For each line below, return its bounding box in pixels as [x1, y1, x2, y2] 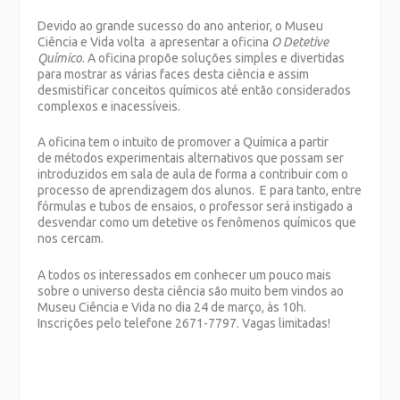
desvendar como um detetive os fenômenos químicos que [37, 215, 357, 230]
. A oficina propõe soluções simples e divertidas [82, 51, 346, 65]
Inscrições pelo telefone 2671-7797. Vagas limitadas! [37, 315, 331, 330]
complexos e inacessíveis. [37, 99, 181, 113]
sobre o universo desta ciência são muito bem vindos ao [37, 283, 345, 298]
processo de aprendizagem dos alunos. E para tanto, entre [37, 183, 362, 198]
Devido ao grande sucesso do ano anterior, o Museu [37, 19, 324, 33]
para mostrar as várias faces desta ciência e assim [37, 67, 310, 81]
